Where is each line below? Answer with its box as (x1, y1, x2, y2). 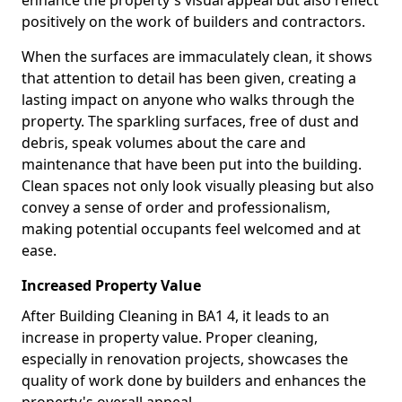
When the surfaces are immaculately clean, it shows (22, 47, 372, 66)
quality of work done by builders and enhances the (22, 371, 366, 390)
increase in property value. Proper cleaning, (22, 328, 318, 347)
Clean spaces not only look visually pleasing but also (22, 176, 374, 196)
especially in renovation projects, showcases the (22, 349, 348, 369)
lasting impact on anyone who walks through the (22, 90, 354, 109)
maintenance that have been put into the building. (22, 154, 362, 174)
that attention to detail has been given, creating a (22, 68, 356, 88)
